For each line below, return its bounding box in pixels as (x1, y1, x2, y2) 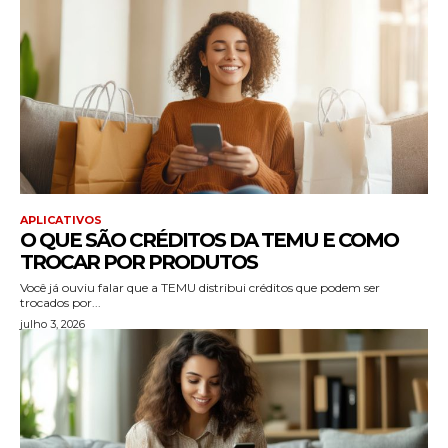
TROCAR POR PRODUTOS (20, 249, 257, 274)
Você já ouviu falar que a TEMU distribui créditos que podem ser (20, 279, 380, 295)
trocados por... (20, 294, 101, 310)
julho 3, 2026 (20, 316, 85, 331)
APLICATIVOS (20, 212, 102, 227)
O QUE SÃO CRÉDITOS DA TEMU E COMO (20, 227, 398, 252)
